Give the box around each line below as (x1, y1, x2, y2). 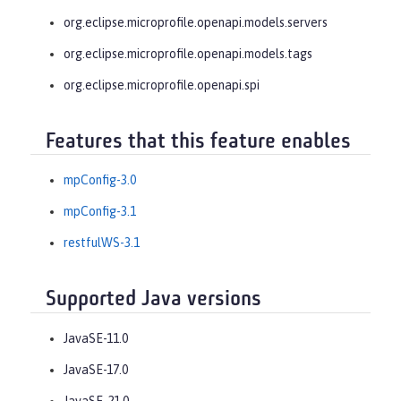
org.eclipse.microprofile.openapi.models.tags (64, 46, 312, 61)
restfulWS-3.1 (64, 235, 140, 251)
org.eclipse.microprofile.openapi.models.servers (64, 14, 328, 30)
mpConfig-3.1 (64, 204, 136, 219)
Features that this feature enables (46, 131, 351, 153)
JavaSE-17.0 (64, 362, 128, 377)
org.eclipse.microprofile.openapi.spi (64, 77, 260, 92)
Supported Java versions (46, 289, 261, 311)
